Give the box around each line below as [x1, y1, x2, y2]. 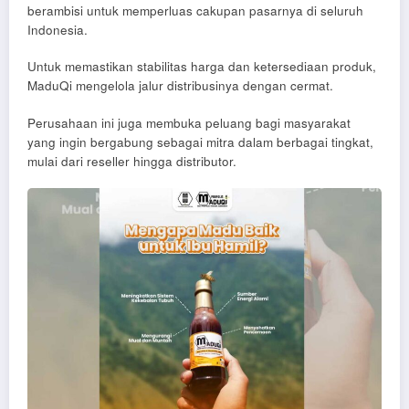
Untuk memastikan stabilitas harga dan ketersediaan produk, [27, 58, 376, 76]
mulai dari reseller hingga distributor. [27, 152, 236, 170]
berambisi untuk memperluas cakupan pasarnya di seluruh [27, 2, 363, 20]
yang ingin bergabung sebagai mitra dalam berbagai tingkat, [27, 132, 373, 151]
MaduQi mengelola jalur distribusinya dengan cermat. [27, 77, 333, 95]
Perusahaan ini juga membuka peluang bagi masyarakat [27, 113, 351, 131]
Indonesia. [27, 21, 88, 39]
